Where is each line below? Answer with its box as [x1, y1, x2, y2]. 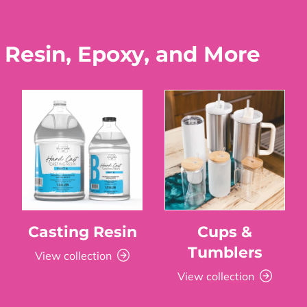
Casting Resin [27, 222, 137, 241]
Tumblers [187, 243, 262, 261]
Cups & [197, 222, 252, 241]
